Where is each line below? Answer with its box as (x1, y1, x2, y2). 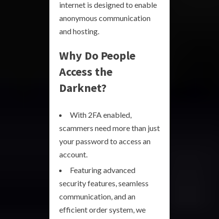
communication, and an (59, 191, 135, 201)
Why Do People (59, 47, 135, 63)
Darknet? (59, 80, 107, 95)
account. (59, 149, 88, 159)
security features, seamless (59, 178, 149, 188)
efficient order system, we (59, 204, 146, 214)
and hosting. (59, 26, 99, 36)
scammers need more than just (59, 123, 160, 132)
